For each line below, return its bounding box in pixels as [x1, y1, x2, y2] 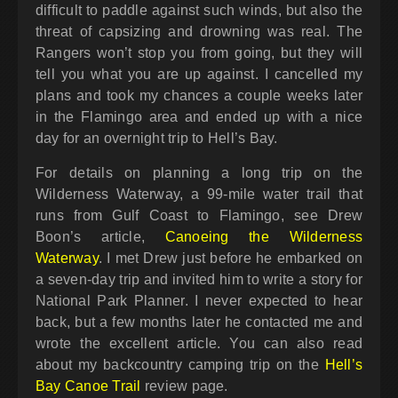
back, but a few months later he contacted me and [36, 314, 362, 330]
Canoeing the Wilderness [164, 229, 362, 244]
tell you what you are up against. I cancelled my [36, 67, 362, 82]
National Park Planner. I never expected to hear [36, 293, 362, 308]
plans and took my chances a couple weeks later [36, 88, 362, 103]
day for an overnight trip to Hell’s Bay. [36, 131, 278, 146]
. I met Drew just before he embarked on [98, 251, 362, 266]
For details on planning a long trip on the [36, 165, 362, 180]
